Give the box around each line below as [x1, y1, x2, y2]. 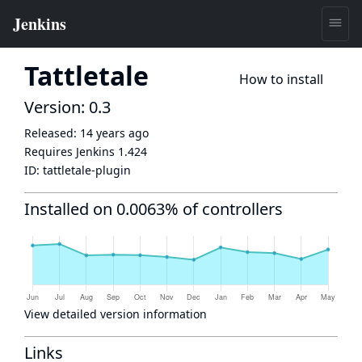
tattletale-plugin [43, 162, 131, 178]
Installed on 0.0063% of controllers [24, 198, 283, 220]
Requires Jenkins [24, 144, 118, 159]
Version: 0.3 [24, 96, 111, 118]
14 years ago [80, 125, 149, 141]
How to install [239, 70, 323, 88]
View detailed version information [24, 306, 207, 322]
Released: [24, 125, 80, 141]
